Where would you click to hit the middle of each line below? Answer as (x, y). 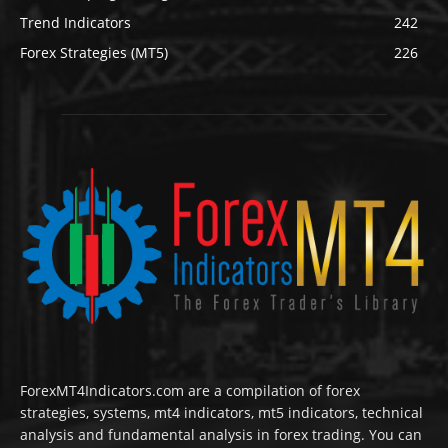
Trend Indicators (75, 22)
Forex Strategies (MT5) (94, 52)
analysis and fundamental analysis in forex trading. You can (221, 434)
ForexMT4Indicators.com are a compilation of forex (190, 390)
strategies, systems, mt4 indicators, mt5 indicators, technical (221, 412)
